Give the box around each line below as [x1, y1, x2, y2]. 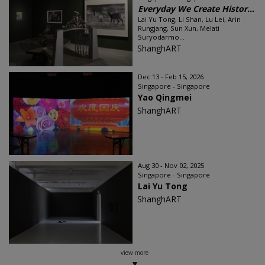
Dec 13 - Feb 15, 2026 [138, 72, 203, 81]
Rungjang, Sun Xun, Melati [138, 23, 219, 33]
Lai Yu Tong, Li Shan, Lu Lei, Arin [138, 14, 241, 24]
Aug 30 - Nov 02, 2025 [138, 160, 204, 170]
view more [120, 248, 148, 257]
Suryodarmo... [138, 32, 185, 41]
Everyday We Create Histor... [138, 2, 254, 14]
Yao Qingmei [138, 91, 192, 103]
